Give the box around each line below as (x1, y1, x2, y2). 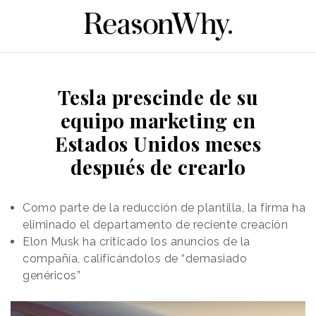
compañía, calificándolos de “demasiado (23, 251, 247, 265)
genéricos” (23, 268, 80, 282)
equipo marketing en (60, 107, 256, 133)
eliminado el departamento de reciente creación (23, 217, 288, 231)
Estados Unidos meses (55, 130, 261, 157)
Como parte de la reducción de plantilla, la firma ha (23, 200, 305, 214)
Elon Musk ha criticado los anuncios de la (23, 234, 250, 248)
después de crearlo (70, 153, 246, 180)
